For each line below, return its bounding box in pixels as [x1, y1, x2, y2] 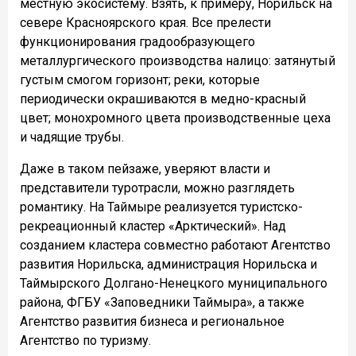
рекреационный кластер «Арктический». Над [20, 219, 286, 234]
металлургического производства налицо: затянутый [20, 53, 335, 69]
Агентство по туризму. [20, 333, 151, 349]
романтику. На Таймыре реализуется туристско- [20, 199, 303, 215]
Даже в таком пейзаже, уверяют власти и [20, 161, 270, 177]
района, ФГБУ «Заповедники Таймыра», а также [20, 295, 304, 311]
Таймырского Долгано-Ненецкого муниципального [20, 276, 327, 292]
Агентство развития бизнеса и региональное [20, 314, 284, 330]
